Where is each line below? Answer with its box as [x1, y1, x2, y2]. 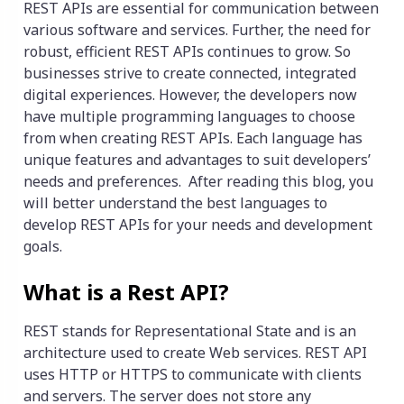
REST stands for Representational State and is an [23, 321, 356, 342]
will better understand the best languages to [23, 193, 327, 214]
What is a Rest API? [23, 277, 229, 308]
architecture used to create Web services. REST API [23, 343, 367, 363]
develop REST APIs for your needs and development [23, 215, 372, 235]
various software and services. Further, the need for [23, 20, 371, 41]
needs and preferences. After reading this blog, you [23, 171, 373, 192]
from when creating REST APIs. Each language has [23, 128, 363, 149]
